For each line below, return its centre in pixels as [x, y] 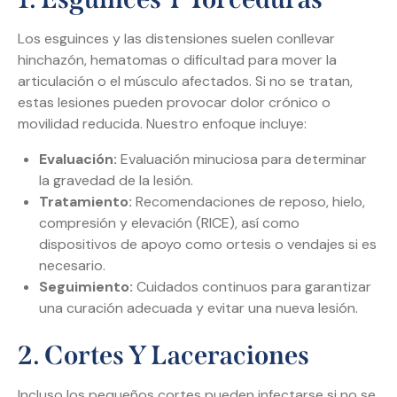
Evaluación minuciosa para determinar [242, 160]
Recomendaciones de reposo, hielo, [249, 202]
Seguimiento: [86, 287]
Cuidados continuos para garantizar [252, 287]
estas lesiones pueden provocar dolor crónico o [174, 103]
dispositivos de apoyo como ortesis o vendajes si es [208, 245]
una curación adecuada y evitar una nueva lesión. [198, 308]
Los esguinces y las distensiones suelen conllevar [176, 39]
